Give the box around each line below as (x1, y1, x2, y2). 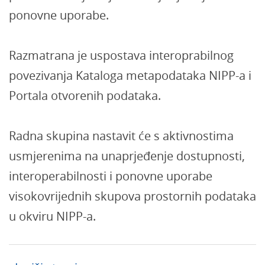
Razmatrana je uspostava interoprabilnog (9, 47, 234, 63)
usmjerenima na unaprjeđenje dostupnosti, (9, 148, 245, 164)
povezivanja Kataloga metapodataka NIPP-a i (9, 67, 251, 83)
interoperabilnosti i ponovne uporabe (9, 168, 212, 184)
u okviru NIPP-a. (9, 208, 96, 224)
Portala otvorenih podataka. (9, 88, 161, 104)
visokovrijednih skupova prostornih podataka (9, 188, 256, 204)
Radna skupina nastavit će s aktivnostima (9, 128, 234, 144)
